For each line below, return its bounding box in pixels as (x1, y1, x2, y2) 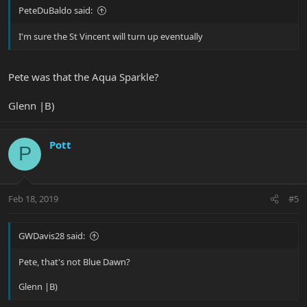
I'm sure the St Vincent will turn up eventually (19, 30, 203, 43)
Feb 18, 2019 (8, 193, 58, 206)
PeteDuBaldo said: (19, 4, 93, 17)
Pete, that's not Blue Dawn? (19, 256, 130, 269)
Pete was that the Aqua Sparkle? (8, 69, 159, 84)
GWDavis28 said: (19, 230, 85, 243)
